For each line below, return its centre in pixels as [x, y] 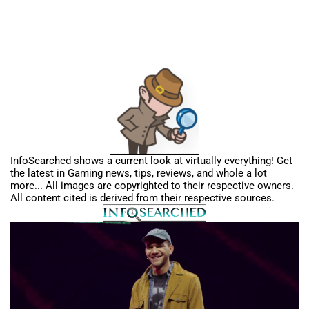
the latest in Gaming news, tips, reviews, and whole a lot [139, 173]
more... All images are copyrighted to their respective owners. [152, 185]
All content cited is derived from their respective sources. [142, 198]
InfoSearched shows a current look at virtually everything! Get [151, 160]
